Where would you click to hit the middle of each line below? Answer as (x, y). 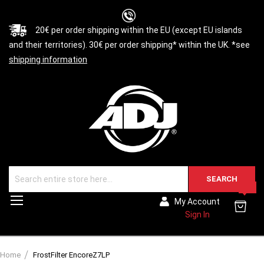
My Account (197, 202)
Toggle (38, 199)
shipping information (48, 60)
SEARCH (222, 179)
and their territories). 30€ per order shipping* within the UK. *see (129, 45)
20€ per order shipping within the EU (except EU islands (139, 30)
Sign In (197, 215)
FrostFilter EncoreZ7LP (71, 255)
